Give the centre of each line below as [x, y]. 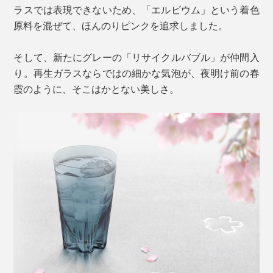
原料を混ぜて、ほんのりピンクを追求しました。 [121, 25]
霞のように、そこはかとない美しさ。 [97, 88]
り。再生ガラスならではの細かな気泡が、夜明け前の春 [136, 73]
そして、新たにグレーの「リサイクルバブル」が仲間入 [136, 57]
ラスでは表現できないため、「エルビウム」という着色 [136, 9]
